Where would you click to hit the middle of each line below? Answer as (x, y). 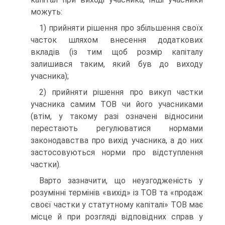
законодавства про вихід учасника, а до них (117, 141)
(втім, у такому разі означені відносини (117, 117)
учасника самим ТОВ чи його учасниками (117, 104)
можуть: (46, 12)
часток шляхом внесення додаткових (117, 40)
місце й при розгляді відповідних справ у (117, 217)
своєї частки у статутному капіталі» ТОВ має (117, 205)
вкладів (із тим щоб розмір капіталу (117, 52)
